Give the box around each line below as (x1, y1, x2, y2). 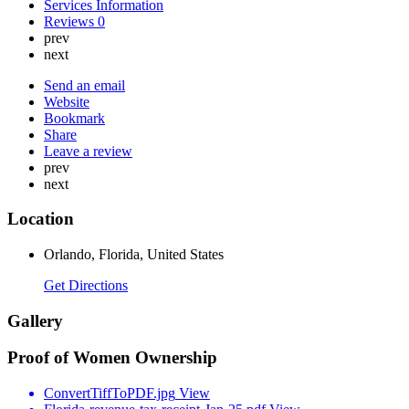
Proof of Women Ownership (7, 348, 217, 368)
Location (7, 209, 74, 229)
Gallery (7, 310, 63, 330)
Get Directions (44, 278, 128, 294)
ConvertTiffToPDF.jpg (44, 385, 175, 402)
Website (44, 93, 89, 110)
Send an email (44, 77, 125, 93)
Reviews (44, 13, 98, 29)
